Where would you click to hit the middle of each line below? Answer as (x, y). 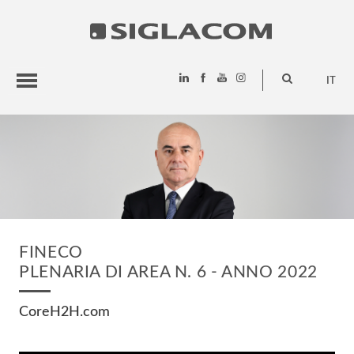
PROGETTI (45, 154)
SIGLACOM (46, 184)
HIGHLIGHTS (51, 124)
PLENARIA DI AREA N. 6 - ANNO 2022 (168, 272)
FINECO (51, 252)
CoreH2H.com (65, 311)
